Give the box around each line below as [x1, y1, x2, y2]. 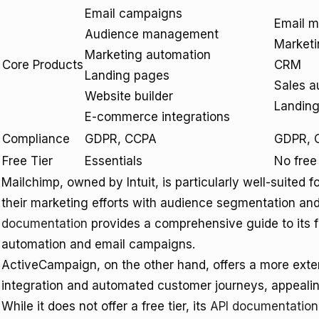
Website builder [85, 89, 173, 103]
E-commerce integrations [85, 110, 230, 124]
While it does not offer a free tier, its [1, 299, 210, 313]
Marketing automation [85, 48, 211, 62]
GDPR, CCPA [85, 132, 157, 146]
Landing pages [85, 68, 169, 83]
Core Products [2, 58, 83, 72]
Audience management [85, 27, 219, 41]
